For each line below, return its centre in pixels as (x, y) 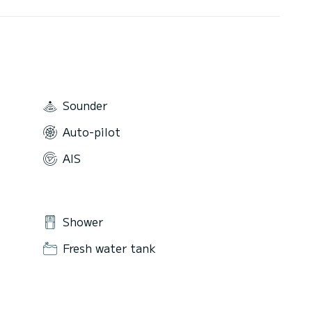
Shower (83, 221)
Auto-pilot (92, 131)
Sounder (85, 106)
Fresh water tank (109, 248)
